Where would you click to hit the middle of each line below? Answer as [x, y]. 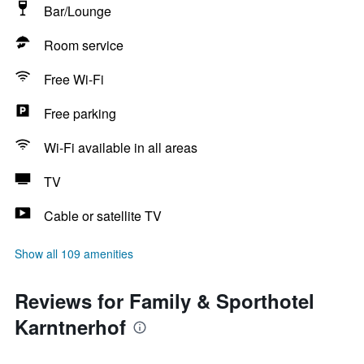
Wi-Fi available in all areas [121, 147]
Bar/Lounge [78, 11]
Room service [84, 45]
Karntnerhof [70, 327]
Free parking [80, 113]
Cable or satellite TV [103, 216]
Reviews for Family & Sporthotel [165, 301]
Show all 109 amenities [74, 253]
